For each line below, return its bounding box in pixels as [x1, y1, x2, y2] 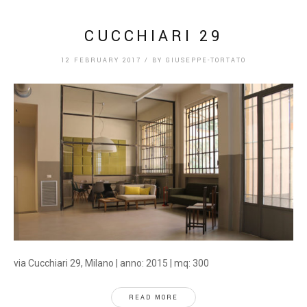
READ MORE [129, 293, 178, 302]
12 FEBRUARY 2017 [61, 56, 141, 65]
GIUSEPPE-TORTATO [166, 56, 246, 65]
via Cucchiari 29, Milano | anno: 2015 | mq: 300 [14, 258, 209, 269]
